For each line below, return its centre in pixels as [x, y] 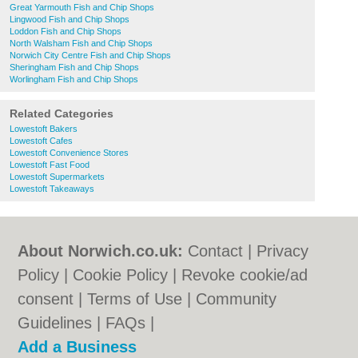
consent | [53, 299]
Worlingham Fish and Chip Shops [74, 79]
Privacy [283, 251]
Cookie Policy [121, 275]
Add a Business [78, 347]
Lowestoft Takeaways [52, 189]
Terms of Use [135, 299]
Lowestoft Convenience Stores [69, 153]
